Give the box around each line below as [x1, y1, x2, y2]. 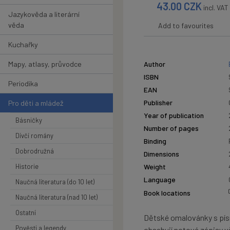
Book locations [144, 188, 190, 197]
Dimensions [144, 149, 179, 159]
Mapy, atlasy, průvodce [8, 59, 82, 68]
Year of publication [144, 111, 204, 120]
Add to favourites [158, 21, 214, 30]
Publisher [144, 98, 172, 107]
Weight [144, 162, 166, 171]
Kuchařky [8, 40, 38, 49]
